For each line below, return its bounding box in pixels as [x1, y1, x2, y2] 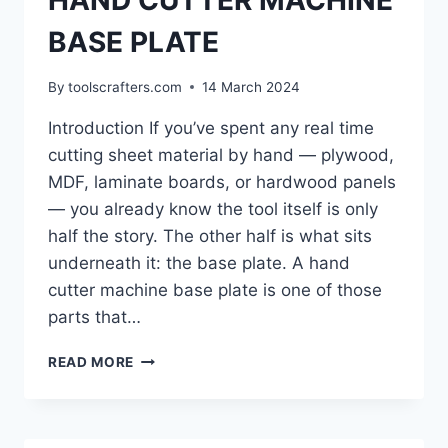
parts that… [48, 306, 141, 327]
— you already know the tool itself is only [48, 198, 378, 219]
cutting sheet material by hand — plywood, [48, 144, 394, 165]
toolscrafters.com [68, 78, 183, 95]
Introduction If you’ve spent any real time [48, 117, 374, 138]
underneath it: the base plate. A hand [48, 252, 350, 273]
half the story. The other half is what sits [48, 225, 372, 246]
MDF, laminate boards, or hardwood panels [48, 171, 396, 192]
